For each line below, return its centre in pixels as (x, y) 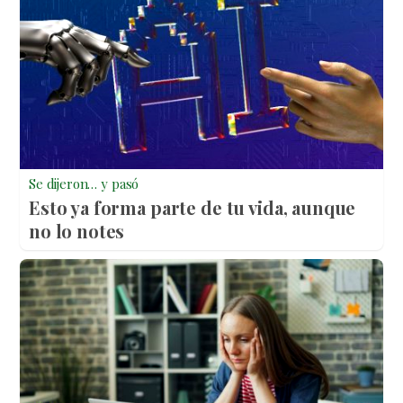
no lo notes (77, 231)
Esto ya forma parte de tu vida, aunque (193, 208)
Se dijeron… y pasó (84, 184)
